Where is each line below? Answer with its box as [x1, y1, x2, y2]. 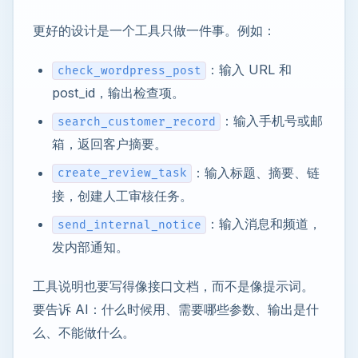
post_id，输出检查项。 [52, 84, 185, 101]
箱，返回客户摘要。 [52, 136, 167, 153]
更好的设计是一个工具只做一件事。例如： [33, 22, 276, 38]
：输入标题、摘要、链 [192, 164, 320, 181]
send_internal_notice [57, 217, 201, 232]
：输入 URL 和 [206, 61, 292, 78]
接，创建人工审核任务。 [52, 187, 193, 204]
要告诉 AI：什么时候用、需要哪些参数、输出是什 [33, 300, 319, 317]
